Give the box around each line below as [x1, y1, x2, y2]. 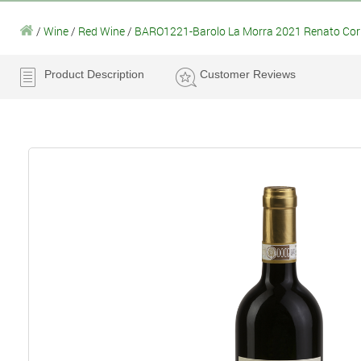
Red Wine [78, 23, 127, 39]
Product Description [44, 67, 144, 81]
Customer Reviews [200, 67, 296, 81]
